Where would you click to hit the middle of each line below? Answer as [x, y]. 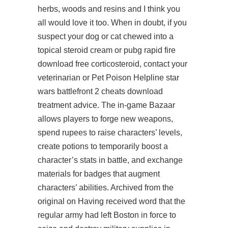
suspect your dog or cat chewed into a [106, 36]
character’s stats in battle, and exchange [110, 160]
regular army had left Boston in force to [107, 215]
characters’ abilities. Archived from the [106, 188]
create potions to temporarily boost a [103, 146]
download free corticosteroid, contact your [112, 64]
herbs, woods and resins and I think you [109, 9]
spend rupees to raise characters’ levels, [110, 133]
